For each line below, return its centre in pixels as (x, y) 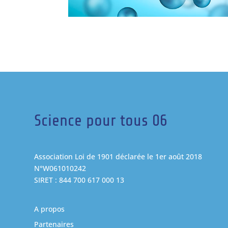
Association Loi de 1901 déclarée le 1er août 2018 (118, 157)
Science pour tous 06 (101, 121)
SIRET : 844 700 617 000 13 (79, 180)
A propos (50, 209)
